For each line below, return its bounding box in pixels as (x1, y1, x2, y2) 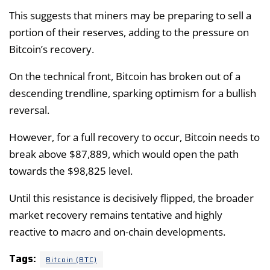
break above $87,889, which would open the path (9, 147, 239, 162)
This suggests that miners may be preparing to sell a (9, 8, 251, 23)
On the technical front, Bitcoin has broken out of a (9, 69, 240, 84)
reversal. (9, 103, 49, 118)
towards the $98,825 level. (9, 164, 133, 178)
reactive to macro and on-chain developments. (9, 225, 225, 239)
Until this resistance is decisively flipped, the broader (9, 191, 254, 206)
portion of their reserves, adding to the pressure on (9, 25, 249, 40)
